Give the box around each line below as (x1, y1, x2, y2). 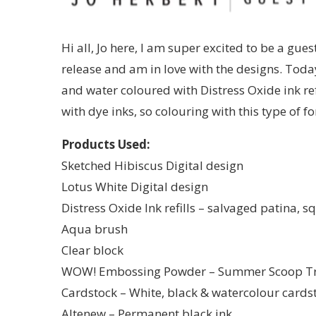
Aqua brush (61, 220, 128, 237)
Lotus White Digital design (61, 178, 208, 195)
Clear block (61, 241, 123, 258)
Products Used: (61, 135, 150, 152)
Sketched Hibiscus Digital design (61, 157, 243, 174)
